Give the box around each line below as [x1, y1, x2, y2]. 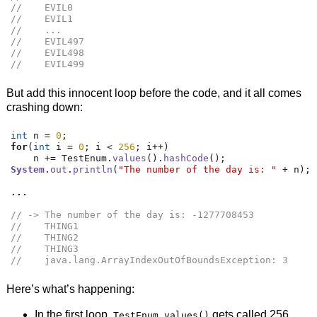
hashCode [163, 153, 209, 164]
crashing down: [6, 100, 83, 113]
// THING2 [11, 232, 79, 243]
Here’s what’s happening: [6, 282, 134, 295]
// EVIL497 [11, 36, 85, 47]
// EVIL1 [11, 13, 74, 25]
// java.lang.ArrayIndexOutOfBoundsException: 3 [11, 255, 289, 266]
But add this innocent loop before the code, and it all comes [6, 86, 301, 99]
